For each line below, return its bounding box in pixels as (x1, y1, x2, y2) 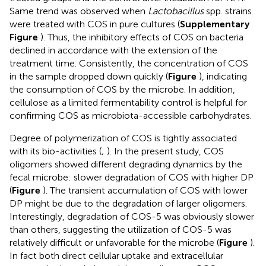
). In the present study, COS (107, 145, 224, 157)
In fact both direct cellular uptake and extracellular (9, 250, 223, 262)
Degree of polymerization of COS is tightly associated (9, 132, 237, 144)
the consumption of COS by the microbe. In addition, (9, 84, 235, 96)
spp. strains (204, 5, 252, 17)
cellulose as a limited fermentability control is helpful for (9, 97, 247, 109)
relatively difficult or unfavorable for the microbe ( (9, 237, 219, 249)
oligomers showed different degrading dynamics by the (9, 159, 242, 170)
